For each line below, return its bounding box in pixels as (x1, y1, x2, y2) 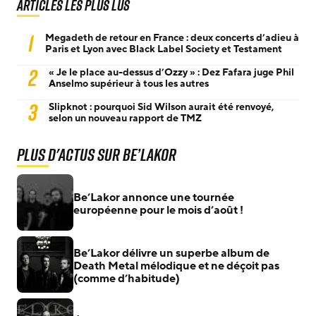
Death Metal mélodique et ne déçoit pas (73, 257, 279, 274)
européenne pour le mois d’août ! (73, 202, 243, 218)
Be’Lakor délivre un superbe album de (73, 245, 269, 261)
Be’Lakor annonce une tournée (73, 189, 234, 205)
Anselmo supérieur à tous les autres (49, 76, 209, 90)
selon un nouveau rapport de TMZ (49, 111, 202, 125)
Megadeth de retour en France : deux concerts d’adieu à (45, 30, 299, 44)
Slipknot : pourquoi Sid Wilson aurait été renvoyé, (49, 99, 274, 114)
